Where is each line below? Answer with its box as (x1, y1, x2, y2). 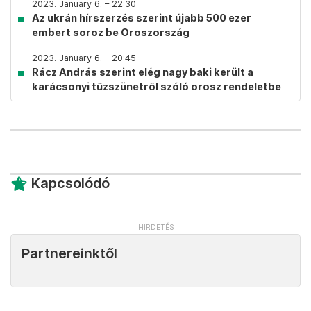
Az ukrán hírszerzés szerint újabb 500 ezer (32, 12, 251, 24)
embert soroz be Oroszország (32, 26, 190, 38)
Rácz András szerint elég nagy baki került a (32, 66, 253, 78)
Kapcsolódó (31, 175, 110, 192)
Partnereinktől (22, 245, 117, 262)
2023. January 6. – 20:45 (32, 53, 136, 63)
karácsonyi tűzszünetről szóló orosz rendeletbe (32, 81, 281, 92)
